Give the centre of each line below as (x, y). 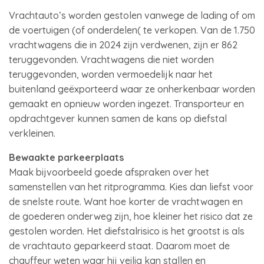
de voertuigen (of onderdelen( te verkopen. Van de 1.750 (132, 30)
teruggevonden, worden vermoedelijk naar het (111, 74)
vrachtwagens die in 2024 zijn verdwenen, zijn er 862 (123, 45)
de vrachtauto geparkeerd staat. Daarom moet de (119, 246)
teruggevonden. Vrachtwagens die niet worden (111, 60)
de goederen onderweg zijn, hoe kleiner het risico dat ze (131, 216)
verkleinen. (32, 133)
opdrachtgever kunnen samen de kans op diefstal (118, 118)
